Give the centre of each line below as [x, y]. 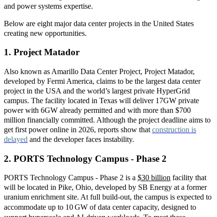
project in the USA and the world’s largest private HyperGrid [97, 91]
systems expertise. [66, 6]
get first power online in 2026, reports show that [78, 130]
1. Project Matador [42, 52]
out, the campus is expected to [166, 197]
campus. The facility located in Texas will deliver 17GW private [101, 101]
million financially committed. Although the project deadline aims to [107, 120]
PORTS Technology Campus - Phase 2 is [67, 178]
